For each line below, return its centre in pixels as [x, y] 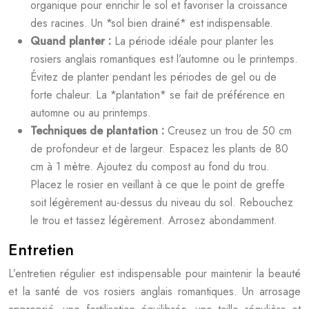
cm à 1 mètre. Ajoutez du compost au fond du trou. [150, 167]
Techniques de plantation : [99, 131]
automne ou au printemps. [91, 113]
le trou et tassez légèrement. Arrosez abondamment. [154, 220]
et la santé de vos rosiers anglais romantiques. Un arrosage [154, 291]
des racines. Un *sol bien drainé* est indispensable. [152, 23]
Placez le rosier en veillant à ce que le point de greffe [158, 185]
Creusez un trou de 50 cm [230, 131]
